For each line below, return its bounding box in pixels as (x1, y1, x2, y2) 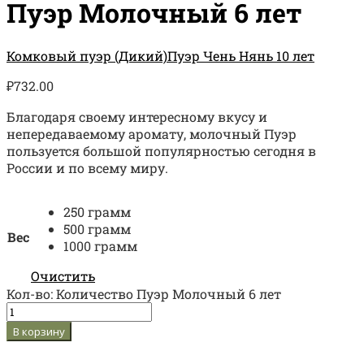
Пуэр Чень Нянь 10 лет (167, 47, 314, 65)
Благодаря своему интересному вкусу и (6, 108, 267, 126)
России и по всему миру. (6, 159, 168, 177)
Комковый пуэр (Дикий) (6, 47, 167, 65)
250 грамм (63, 203, 131, 221)
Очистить (31, 267, 95, 285)
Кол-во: (6, 285, 56, 303)
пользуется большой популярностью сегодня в (6, 142, 316, 160)
